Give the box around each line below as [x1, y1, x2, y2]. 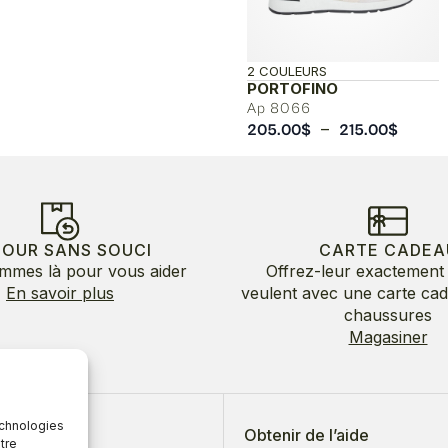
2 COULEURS [246, 62, 327, 79]
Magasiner [348, 326, 428, 347]
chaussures [344, 304, 432, 325]
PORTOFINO [246, 78, 338, 98]
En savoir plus [6, 282, 114, 303]
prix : [396, 161, 435, 182]
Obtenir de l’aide [244, 424, 369, 445]
